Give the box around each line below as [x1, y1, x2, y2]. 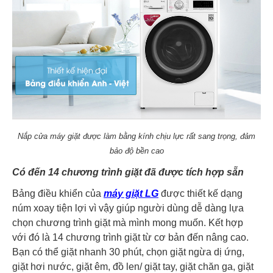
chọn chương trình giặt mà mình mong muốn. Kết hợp [12, 217, 243, 228]
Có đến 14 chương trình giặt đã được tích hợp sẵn [12, 166, 244, 177]
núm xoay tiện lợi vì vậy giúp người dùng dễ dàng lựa [12, 202, 244, 213]
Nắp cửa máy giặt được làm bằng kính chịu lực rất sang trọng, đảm [18, 131, 255, 141]
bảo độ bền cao [109, 146, 164, 155]
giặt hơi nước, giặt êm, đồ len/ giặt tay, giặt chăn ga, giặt [12, 261, 253, 272]
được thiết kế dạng [158, 188, 243, 199]
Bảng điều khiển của [12, 188, 104, 199]
